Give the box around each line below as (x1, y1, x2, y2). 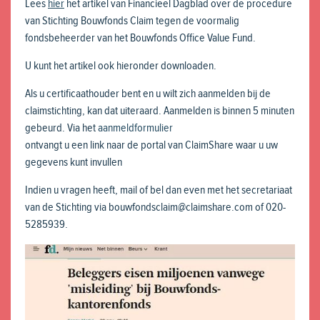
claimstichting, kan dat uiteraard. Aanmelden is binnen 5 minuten (25, 104, 294, 118)
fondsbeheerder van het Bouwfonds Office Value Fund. (25, 31, 256, 45)
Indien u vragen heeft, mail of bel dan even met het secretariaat (25, 184, 292, 197)
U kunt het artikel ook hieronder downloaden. (25, 59, 216, 73)
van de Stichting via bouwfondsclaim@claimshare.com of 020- (25, 201, 286, 214)
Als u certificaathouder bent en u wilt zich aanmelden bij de (25, 87, 271, 101)
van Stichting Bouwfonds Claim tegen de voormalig (25, 14, 239, 28)
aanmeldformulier (98, 121, 173, 135)
